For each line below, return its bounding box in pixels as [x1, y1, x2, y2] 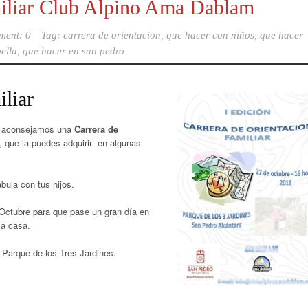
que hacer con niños [166, 30, 254, 41]
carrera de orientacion [63, 30, 161, 41]
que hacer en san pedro [23, 45, 124, 56]
